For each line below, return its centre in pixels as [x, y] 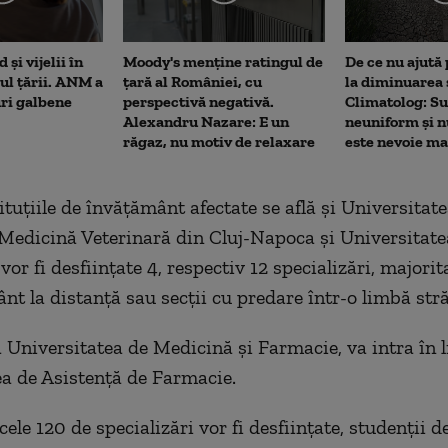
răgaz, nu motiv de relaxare [219, 141]
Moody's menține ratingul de [223, 61]
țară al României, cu [192, 81]
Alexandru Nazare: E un [206, 121]
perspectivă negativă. [198, 101]
